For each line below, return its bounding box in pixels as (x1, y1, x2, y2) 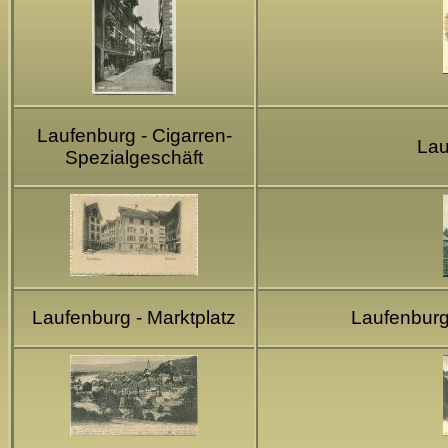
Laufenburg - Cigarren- (36, 124, 232, 146)
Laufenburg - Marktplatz (32, 306, 236, 328)
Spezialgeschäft (65, 146, 203, 168)
